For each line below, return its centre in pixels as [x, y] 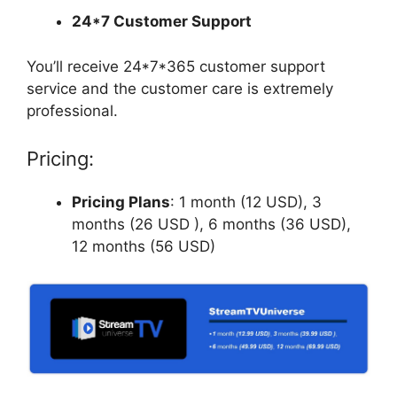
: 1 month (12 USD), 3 [246, 202]
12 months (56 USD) [144, 247]
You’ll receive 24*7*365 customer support [176, 66]
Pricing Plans [121, 202]
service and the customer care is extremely [180, 88]
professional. [74, 110]
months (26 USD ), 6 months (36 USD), [211, 225]
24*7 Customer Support [162, 22]
